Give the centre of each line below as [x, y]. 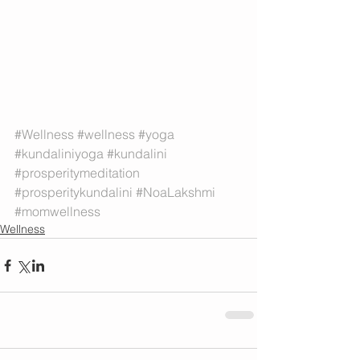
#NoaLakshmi [176, 192]
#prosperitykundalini [74, 192]
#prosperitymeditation [77, 173]
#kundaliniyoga [59, 154]
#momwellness [57, 212]
